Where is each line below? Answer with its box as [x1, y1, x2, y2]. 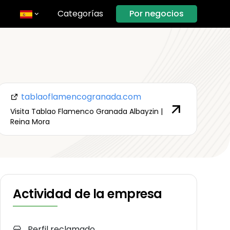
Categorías [57, 7, 103, 20]
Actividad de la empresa [13, 185, 162, 202]
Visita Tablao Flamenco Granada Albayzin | [10, 106, 163, 117]
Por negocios [129, 7, 184, 20]
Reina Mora [10, 117, 50, 127]
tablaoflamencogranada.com [18, 91, 141, 103]
